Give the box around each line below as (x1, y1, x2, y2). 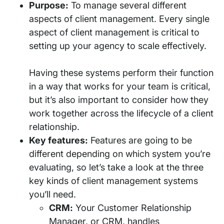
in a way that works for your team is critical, (28, 80, 211, 91)
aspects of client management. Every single (28, 13, 210, 24)
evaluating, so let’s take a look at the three (28, 161, 204, 172)
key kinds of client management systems (28, 175, 198, 186)
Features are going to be (88, 134, 192, 145)
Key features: (28, 134, 88, 145)
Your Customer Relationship (72, 202, 192, 213)
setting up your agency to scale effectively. (28, 40, 207, 51)
